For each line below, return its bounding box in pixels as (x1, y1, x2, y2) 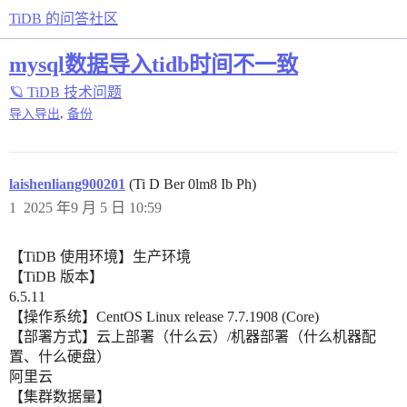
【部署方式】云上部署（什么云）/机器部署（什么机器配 (9, 329, 376, 345)
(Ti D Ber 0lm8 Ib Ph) (125, 176, 256, 193)
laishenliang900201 (9, 176, 125, 193)
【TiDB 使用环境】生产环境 (9, 249, 191, 265)
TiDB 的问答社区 (9, 11, 118, 26)
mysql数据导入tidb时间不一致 (9, 51, 298, 76)
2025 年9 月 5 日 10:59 (24, 200, 162, 216)
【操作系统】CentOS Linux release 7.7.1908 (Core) (9, 309, 319, 325)
